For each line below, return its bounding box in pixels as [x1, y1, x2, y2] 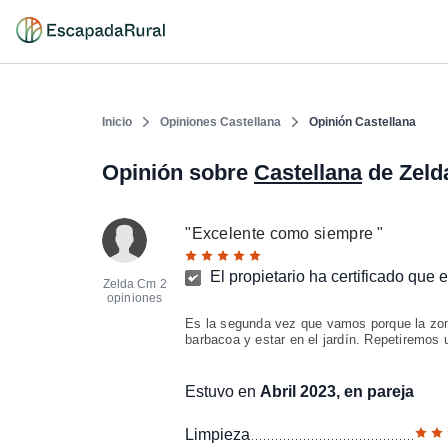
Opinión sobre [102, 160, 254, 185]
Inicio [102, 115, 132, 129]
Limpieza [185, 426, 251, 443]
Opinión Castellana [309, 115, 416, 129]
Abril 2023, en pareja [260, 383, 415, 400]
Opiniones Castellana [160, 115, 281, 129]
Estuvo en [185, 383, 261, 400]
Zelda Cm [102, 277, 157, 291]
